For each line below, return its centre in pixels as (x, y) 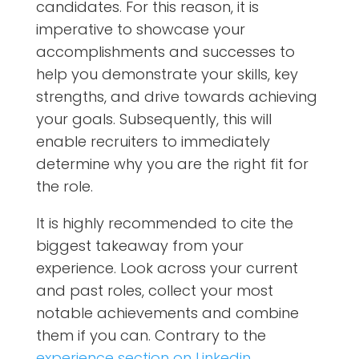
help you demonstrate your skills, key (167, 74)
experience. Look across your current (167, 268)
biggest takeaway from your (139, 245)
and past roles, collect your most (154, 290)
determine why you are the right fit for (172, 163)
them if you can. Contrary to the (151, 335)
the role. (64, 186)
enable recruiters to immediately (153, 141)
